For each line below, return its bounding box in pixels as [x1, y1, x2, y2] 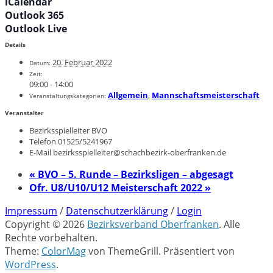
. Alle [219, 217, 240, 231]
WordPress [5, 257, 56, 271]
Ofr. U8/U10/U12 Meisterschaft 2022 [29, 180, 205, 194]
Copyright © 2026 [5, 217, 87, 231]
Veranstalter [5, 108, 44, 117]
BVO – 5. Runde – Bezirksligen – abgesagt [35, 167, 233, 181]
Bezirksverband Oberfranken [87, 217, 219, 231]
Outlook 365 [5, 8, 64, 22]
